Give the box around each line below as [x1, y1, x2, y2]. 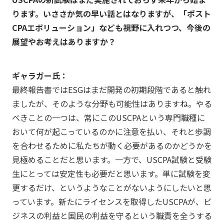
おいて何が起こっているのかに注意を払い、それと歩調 [11, 125, 211, 137]
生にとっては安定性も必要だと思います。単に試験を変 [11, 167, 210, 179]
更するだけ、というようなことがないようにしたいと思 [11, 181, 211, 193]
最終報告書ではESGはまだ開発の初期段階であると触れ [11, 83, 211, 95]
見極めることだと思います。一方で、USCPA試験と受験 [11, 153, 211, 165]
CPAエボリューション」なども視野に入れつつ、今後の [11, 21, 210, 33]
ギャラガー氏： [11, 69, 68, 81]
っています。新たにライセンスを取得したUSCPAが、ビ [11, 195, 211, 207]
